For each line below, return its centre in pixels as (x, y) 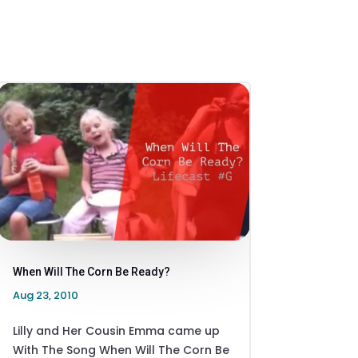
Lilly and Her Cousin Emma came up (116, 330)
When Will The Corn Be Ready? (91, 271)
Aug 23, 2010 (45, 295)
